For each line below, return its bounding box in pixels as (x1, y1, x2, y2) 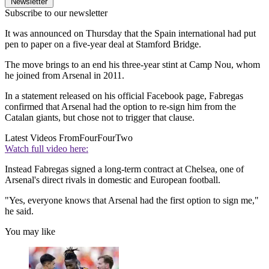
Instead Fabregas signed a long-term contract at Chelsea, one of (5, 163, 244, 174)
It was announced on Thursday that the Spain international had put (5, 28, 256, 38)
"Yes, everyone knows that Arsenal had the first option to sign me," (5, 195, 259, 205)
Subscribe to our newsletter (5, 7, 107, 18)
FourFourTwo (79, 132, 133, 143)
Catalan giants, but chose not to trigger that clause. (5, 112, 195, 122)
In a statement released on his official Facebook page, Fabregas (5, 90, 243, 101)
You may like (5, 226, 55, 237)
